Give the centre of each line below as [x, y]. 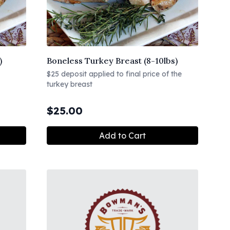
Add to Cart [122, 136]
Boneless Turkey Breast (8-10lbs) [112, 61]
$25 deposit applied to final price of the [114, 74]
